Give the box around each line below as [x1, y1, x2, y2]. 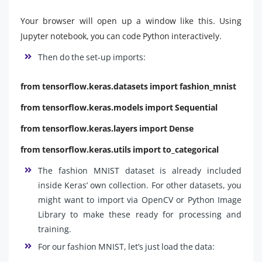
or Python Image [176, 194, 242, 206]
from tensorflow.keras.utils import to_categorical [20, 144, 219, 156]
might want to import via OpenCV [38, 194, 173, 206]
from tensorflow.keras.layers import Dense [20, 123, 194, 135]
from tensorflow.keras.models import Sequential [20, 102, 218, 113]
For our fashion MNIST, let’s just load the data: [38, 241, 215, 253]
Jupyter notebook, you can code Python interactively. [20, 30, 222, 42]
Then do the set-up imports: [38, 51, 146, 63]
